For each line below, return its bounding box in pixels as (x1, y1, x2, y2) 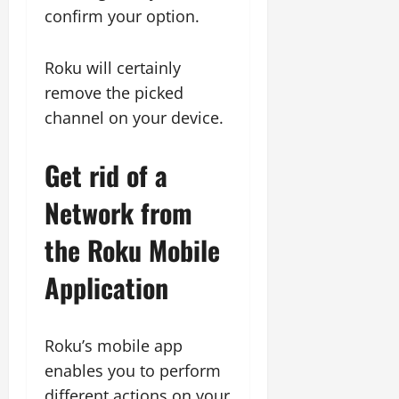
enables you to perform (45, 360, 221, 381)
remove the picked (45, 82, 183, 103)
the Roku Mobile (45, 230, 220, 270)
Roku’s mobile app (45, 335, 183, 356)
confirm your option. (45, 5, 199, 27)
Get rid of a (45, 155, 167, 195)
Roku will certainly (45, 57, 181, 78)
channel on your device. (45, 107, 224, 128)
